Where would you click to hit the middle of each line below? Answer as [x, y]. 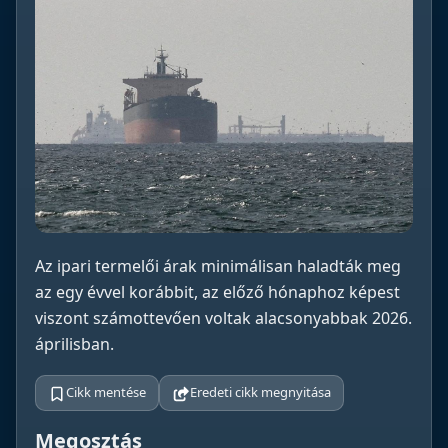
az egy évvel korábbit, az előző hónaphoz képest [217, 292]
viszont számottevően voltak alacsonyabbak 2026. [223, 318]
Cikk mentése [106, 392]
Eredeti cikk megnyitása [260, 392]
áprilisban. [74, 344]
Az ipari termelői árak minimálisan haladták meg [218, 266]
